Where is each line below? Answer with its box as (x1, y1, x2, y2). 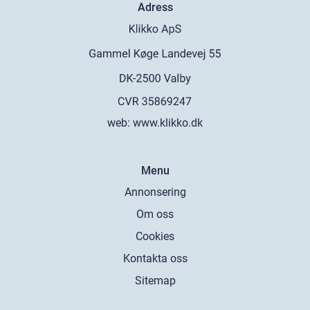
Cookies (136, 230, 174, 244)
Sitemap (134, 274, 176, 288)
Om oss (136, 208, 174, 221)
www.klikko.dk (133, 116, 203, 130)
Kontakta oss (122, 252, 188, 266)
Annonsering (124, 185, 186, 199)
